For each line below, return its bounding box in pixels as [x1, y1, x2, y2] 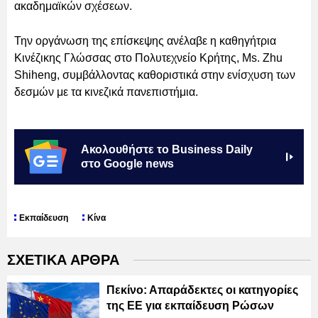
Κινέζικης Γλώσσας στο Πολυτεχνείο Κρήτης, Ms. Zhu [14, 51, 283, 64]
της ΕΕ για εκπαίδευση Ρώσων [106, 300, 274, 312]
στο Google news [81, 157, 174, 170]
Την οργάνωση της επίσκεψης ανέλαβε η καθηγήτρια [14, 34, 276, 47]
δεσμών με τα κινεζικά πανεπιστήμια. [14, 85, 198, 98]
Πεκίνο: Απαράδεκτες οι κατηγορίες [106, 284, 298, 297]
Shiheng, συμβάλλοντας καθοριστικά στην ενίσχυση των [14, 68, 295, 81]
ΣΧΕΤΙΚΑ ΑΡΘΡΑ [7, 252, 119, 268]
